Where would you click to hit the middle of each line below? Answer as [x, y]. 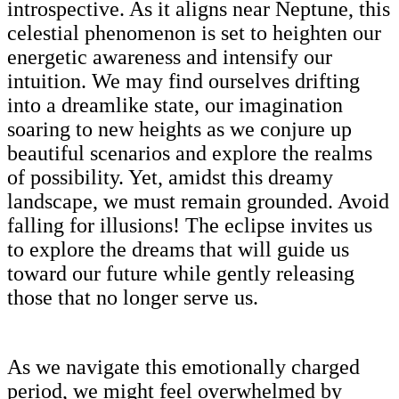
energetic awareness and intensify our [170, 57]
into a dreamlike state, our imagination [175, 105]
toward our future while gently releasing [181, 273]
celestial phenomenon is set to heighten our [194, 33]
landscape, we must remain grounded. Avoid [198, 201]
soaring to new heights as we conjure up [179, 129]
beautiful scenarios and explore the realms [190, 153]
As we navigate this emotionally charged [183, 366]
